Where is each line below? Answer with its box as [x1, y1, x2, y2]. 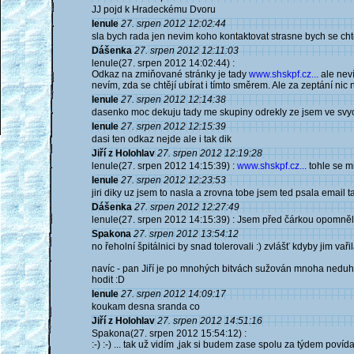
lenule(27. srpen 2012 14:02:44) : [92, 58, 235, 69]
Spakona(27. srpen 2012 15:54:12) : [92, 328, 247, 339]
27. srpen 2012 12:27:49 [134, 201, 239, 213]
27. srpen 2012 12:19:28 [157, 148, 262, 159]
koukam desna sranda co [92, 301, 200, 312]
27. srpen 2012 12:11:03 [134, 45, 239, 56]
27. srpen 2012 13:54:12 [134, 228, 239, 239]
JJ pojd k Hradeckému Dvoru [92, 4, 216, 15]
